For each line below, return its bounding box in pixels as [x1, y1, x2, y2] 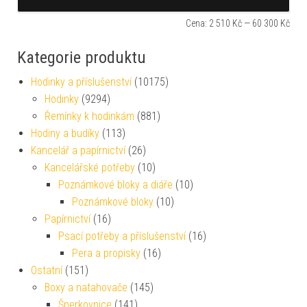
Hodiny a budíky [31, 127, 99, 140]
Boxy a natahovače [45, 281, 127, 294]
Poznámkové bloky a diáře [58, 178, 173, 191]
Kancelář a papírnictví [31, 144, 125, 157]
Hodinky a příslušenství [31, 75, 132, 88]
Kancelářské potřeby [45, 161, 135, 174]
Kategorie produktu [17, 48, 146, 67]
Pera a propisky [72, 247, 140, 260]
